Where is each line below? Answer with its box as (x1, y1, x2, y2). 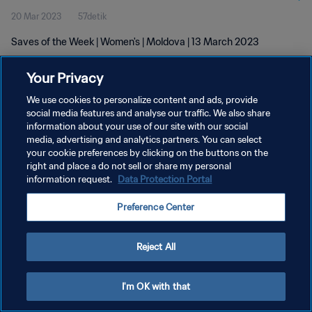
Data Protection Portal (118, 173, 212, 185)
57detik (78, 11, 107, 22)
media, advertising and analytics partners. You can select (26, 134, 263, 146)
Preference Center (117, 201, 195, 213)
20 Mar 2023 (11, 11, 61, 22)
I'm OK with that (121, 281, 191, 292)
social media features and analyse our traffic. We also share (26, 107, 271, 119)
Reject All (136, 241, 176, 253)
